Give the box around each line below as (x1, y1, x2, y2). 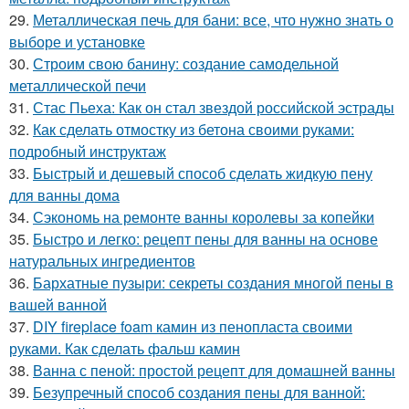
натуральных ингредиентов (9, 250, 195, 272)
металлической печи (9, 75, 146, 97)
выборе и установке (9, 31, 145, 53)
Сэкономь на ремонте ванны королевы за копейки (33, 206, 374, 228)
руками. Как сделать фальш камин (9, 338, 240, 360)
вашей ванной (9, 294, 107, 316)
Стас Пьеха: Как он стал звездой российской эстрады (33, 97, 394, 119)
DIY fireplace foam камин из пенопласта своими (33, 316, 352, 338)
